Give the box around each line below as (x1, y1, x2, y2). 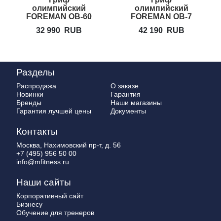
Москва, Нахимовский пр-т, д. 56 (16, 141, 121, 149)
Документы (110, 107, 146, 115)
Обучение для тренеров (16, 209, 94, 217)
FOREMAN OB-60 (26, 12, 92, 21)
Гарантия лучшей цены (16, 107, 91, 115)
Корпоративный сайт (16, 192, 83, 200)
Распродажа (16, 82, 56, 90)
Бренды (16, 99, 41, 107)
